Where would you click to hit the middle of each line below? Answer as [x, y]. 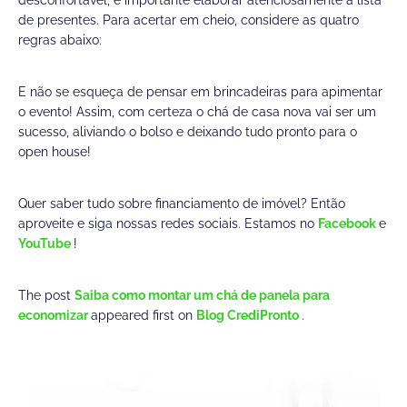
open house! [55, 152]
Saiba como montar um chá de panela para [202, 296]
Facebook [348, 224]
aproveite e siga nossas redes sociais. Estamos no [168, 224]
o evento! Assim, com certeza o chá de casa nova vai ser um [197, 112]
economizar [55, 316]
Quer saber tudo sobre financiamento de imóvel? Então [182, 204]
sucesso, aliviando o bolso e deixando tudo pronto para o [188, 132]
